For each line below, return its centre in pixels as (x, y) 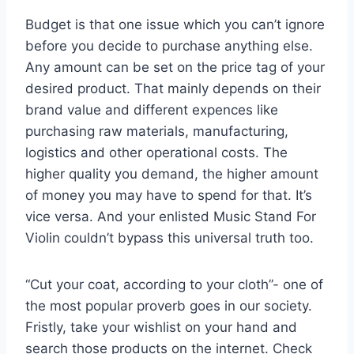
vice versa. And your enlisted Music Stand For (171, 216)
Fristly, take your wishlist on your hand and (161, 327)
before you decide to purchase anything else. (169, 45)
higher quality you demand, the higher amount (172, 173)
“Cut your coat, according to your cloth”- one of (174, 284)
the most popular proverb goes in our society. (169, 305)
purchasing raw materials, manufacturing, (157, 131)
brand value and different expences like (152, 109)
